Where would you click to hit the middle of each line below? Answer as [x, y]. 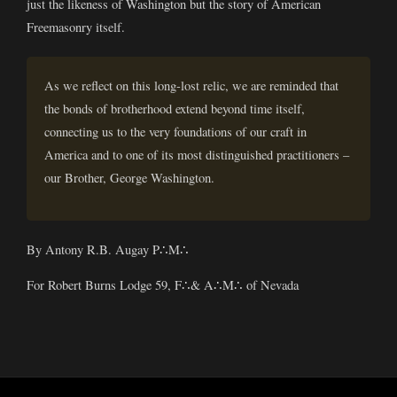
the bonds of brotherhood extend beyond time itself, [175, 109]
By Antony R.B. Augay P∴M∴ [108, 249]
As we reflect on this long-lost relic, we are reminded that [191, 86]
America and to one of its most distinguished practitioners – [197, 155]
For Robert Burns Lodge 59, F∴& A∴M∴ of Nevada [163, 285]
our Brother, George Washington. [129, 178]
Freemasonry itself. [76, 27]
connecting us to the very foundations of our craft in [175, 132]
